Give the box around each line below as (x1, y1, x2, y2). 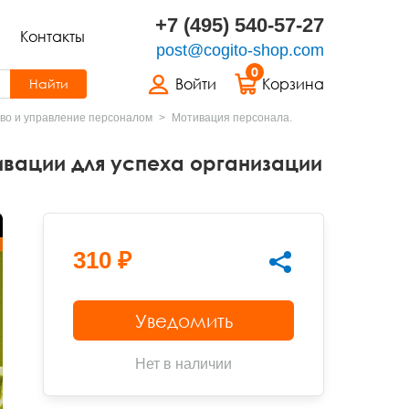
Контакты (19, 27, 85, 46)
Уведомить (134, 309, 233, 331)
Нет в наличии (135, 356, 233, 372)
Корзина (262, 75, 324, 93)
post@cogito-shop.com (156, 41, 324, 59)
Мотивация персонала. (172, 111, 292, 124)
